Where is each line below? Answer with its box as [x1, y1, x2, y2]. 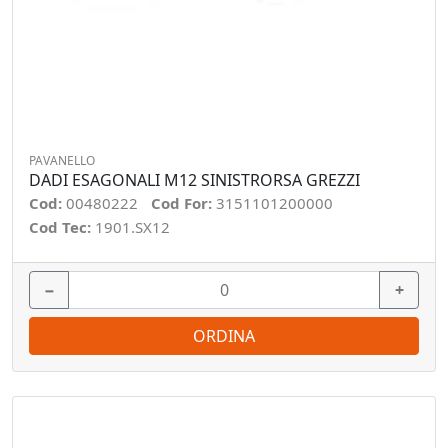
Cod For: [151, 193, 216, 213]
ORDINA [193, 325, 255, 347]
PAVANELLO [29, 152, 95, 169]
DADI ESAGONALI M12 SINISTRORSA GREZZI [29, 169, 360, 191]
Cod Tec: [29, 217, 95, 237]
